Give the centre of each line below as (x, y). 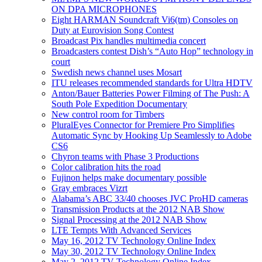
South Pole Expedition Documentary (119, 104)
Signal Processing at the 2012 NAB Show (129, 219)
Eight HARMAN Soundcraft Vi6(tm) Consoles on (145, 19)
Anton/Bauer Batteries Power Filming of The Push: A (151, 93)
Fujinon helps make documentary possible (129, 177)
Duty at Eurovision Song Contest (113, 30)
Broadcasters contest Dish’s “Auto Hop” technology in (152, 51)
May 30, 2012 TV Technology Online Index (134, 251)
